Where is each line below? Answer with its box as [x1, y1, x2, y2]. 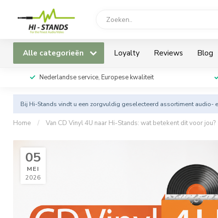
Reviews [154, 48, 183, 58]
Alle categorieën [23, 48, 86, 58]
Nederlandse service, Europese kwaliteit [39, 73, 154, 82]
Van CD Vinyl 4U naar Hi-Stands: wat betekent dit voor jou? [46, 119, 216, 127]
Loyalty [114, 48, 140, 58]
